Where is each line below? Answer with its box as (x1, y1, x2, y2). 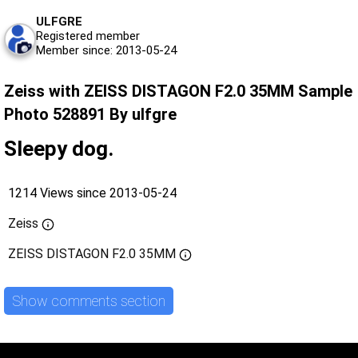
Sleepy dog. (4, 137, 113, 161)
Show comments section (12, 292, 165, 309)
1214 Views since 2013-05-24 (8, 185, 177, 201)
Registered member (36, 29, 140, 44)
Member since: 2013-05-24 (36, 43, 177, 58)
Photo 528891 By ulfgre (4, 105, 177, 125)
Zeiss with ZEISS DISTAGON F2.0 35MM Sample (4, 82, 352, 101)
